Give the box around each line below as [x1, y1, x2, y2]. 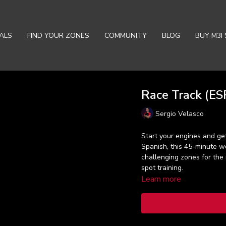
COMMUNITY [104, 30, 147, 40]
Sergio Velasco [155, 108, 204, 119]
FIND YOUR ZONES [27, 30, 89, 40]
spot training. [141, 163, 183, 173]
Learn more [141, 174, 181, 185]
